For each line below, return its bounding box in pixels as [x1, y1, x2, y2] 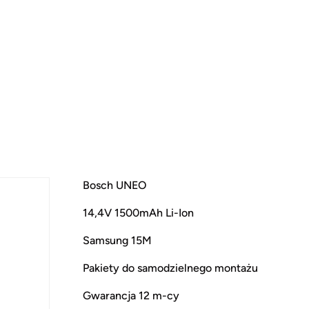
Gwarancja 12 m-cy [83, 288, 179, 302]
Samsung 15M [83, 233, 152, 247]
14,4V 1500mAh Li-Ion [83, 206, 194, 219]
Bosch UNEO [83, 178, 146, 192]
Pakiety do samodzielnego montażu [83, 261, 258, 275]
